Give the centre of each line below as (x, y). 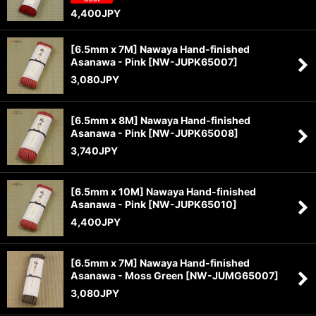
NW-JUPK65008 (193, 133)
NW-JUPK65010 (193, 204)
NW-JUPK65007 (193, 61)
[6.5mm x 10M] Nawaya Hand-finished (163, 191)
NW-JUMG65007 (232, 275)
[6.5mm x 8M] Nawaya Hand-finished (160, 120)
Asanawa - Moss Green (127, 275)
